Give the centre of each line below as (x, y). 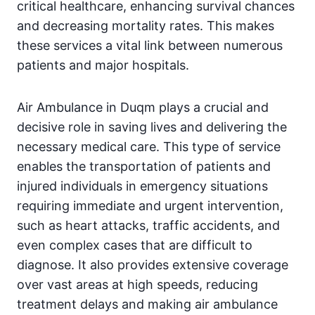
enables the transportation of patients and (144, 166)
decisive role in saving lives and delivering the (152, 127)
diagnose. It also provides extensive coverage (153, 265)
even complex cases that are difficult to (135, 245)
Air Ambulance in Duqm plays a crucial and (143, 107)
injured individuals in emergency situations (142, 186)
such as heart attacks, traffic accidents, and (148, 225)
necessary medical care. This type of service (149, 147)
